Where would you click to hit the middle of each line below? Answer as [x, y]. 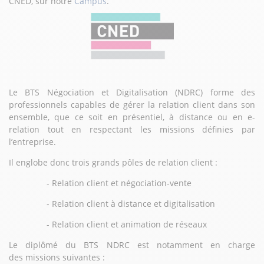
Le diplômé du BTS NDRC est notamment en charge [132, 245]
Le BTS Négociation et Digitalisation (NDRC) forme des [132, 93]
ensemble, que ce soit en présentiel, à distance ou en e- [132, 117]
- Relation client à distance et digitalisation [112, 204]
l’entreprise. [32, 142]
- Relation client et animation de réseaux [108, 225]
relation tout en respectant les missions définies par [132, 130]
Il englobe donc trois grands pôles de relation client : [113, 163]
